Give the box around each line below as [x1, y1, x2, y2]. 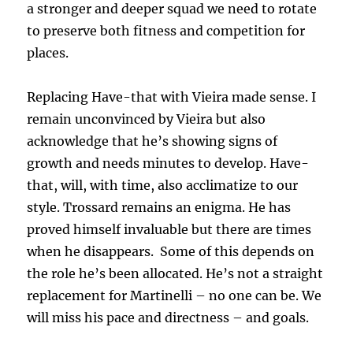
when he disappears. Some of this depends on [27, 243, 315, 260]
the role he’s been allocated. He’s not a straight [27, 266, 324, 282]
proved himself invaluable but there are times [27, 221, 312, 238]
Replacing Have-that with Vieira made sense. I [27, 89, 317, 106]
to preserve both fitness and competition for [27, 23, 306, 39]
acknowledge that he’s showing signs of [27, 133, 278, 150]
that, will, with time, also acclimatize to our [27, 177, 299, 194]
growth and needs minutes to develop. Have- [27, 155, 310, 172]
